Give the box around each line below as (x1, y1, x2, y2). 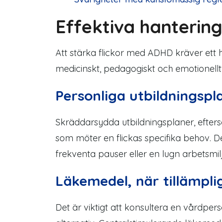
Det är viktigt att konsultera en (55, 202, 183, 213)
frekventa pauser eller (55, 148, 149, 160)
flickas (116, 132, 145, 144)
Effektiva (55, 15, 140, 38)
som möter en (55, 132, 116, 144)
